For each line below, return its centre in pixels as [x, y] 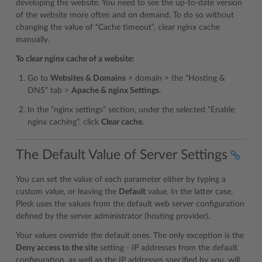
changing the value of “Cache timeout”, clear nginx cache [118, 28]
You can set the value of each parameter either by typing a [121, 179]
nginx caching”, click [64, 123]
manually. [33, 40]
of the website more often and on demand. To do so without [125, 15]
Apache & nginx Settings [115, 91]
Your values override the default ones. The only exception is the [130, 235]
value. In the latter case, [189, 192]
